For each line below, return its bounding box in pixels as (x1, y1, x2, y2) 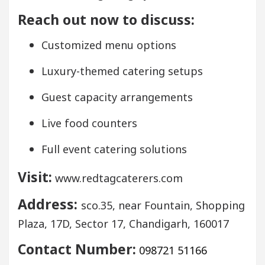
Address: (18, 194, 81, 214)
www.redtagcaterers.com (52, 170, 183, 185)
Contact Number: (18, 239, 136, 258)
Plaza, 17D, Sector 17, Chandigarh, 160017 (18, 216, 229, 231)
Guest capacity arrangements (41, 89, 193, 104)
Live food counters (41, 115, 137, 130)
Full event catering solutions (41, 141, 187, 156)
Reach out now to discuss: (18, 9, 195, 29)
